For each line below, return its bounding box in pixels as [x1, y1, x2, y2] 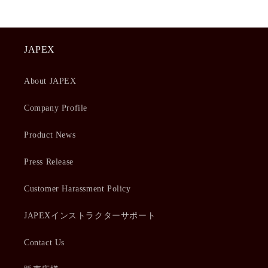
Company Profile [24, 103, 87, 112]
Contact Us [24, 237, 65, 247]
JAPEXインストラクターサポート [24, 211, 156, 220]
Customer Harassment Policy [24, 184, 131, 193]
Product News [24, 130, 76, 139]
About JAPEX [24, 76, 77, 86]
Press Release [24, 157, 74, 166]
